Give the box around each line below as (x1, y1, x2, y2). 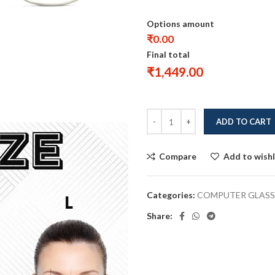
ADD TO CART (216, 117, 271, 126)
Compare (159, 151, 197, 161)
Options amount (147, 18, 214, 29)
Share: (147, 211, 172, 221)
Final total (147, 49, 190, 60)
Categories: (147, 190, 195, 200)
